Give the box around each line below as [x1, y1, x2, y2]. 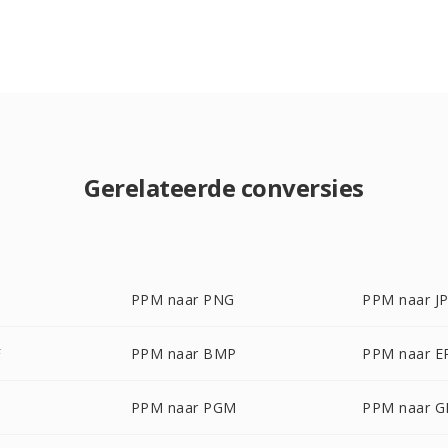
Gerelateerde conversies [84, 171, 364, 204]
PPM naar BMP [130, 344, 237, 363]
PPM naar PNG [130, 290, 235, 309]
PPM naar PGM [130, 398, 237, 417]
